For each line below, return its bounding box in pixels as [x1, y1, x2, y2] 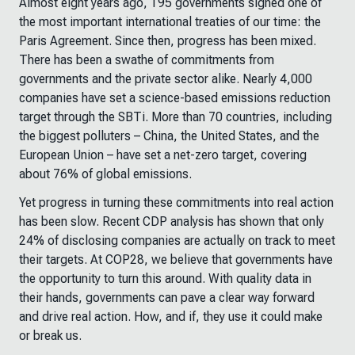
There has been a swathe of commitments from [19, 52, 274, 67]
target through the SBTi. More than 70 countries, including [19, 109, 332, 124]
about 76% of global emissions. [19, 166, 192, 181]
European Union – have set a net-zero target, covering [19, 147, 307, 162]
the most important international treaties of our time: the [19, 14, 321, 29]
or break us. [19, 328, 82, 343]
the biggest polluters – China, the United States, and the [19, 128, 319, 143]
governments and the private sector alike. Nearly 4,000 [19, 71, 312, 86]
